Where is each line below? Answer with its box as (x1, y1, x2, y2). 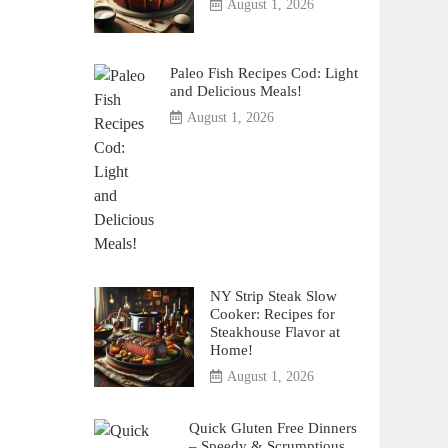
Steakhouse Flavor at (209, 323, 340, 340)
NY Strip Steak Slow (209, 287, 337, 304)
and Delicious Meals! (169, 82, 302, 99)
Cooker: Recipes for (209, 305, 335, 322)
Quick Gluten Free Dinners (188, 419, 357, 436)
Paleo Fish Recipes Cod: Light (169, 64, 358, 81)
